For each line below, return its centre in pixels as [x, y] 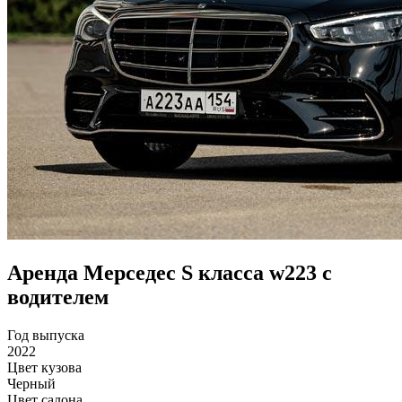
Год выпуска [46, 336]
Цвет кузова [44, 368]
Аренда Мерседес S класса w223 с [170, 273]
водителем [58, 297]
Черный [31, 384]
